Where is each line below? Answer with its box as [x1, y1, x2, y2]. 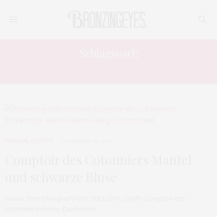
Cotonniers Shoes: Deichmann [5, 205, 96, 213]
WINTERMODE [68, 62, 149, 77]
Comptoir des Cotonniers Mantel [5, 151, 192, 168]
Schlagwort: [78, 45, 139, 61]
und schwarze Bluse [5, 169, 117, 186]
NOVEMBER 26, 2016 [62, 138, 112, 144]
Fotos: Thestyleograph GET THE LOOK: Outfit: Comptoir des [5, 194, 186, 202]
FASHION [5, 138, 28, 144]
